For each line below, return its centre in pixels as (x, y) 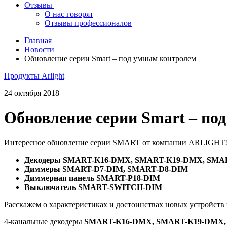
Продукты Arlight (34, 75)
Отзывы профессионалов (88, 23)
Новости (39, 49)
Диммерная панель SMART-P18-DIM (92, 178)
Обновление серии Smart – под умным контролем (110, 58)
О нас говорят (69, 14)
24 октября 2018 (32, 93)
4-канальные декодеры (44, 221)
